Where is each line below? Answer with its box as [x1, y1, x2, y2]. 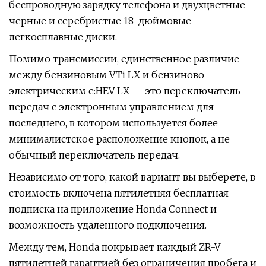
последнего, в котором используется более [9, 117, 218, 129]
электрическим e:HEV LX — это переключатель [9, 85, 240, 97]
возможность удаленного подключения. [9, 219, 207, 231]
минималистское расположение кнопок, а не [9, 133, 230, 145]
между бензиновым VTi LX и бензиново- [9, 69, 210, 81]
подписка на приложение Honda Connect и [9, 203, 217, 215]
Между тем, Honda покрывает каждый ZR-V [9, 241, 220, 253]
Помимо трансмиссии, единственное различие [9, 53, 239, 65]
